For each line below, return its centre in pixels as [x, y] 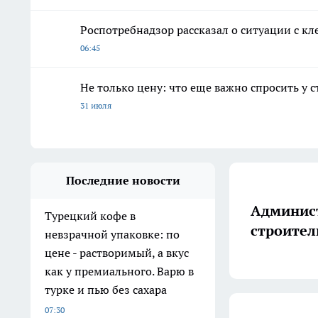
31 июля [96, 106]
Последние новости [123, 181]
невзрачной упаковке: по [112, 235]
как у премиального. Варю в [119, 272]
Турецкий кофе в [90, 216]
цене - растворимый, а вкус [117, 253]
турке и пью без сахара [106, 290]
